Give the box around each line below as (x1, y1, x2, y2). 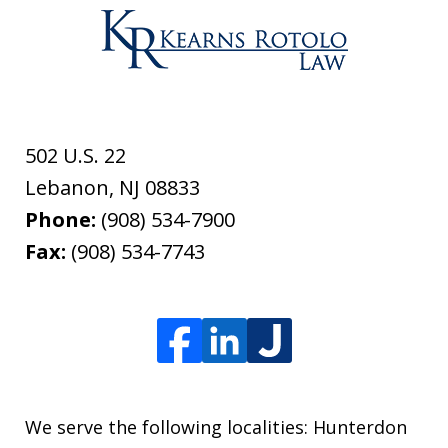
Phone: (25, 206, 101, 234)
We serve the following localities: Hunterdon (25, 415, 407, 440)
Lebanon (25, 174, 109, 202)
